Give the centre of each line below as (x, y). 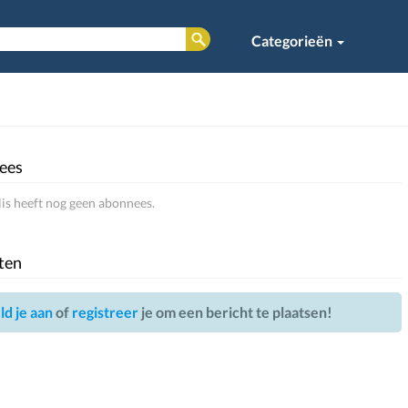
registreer (105, 312)
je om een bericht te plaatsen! (235, 312)
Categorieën (293, 41)
